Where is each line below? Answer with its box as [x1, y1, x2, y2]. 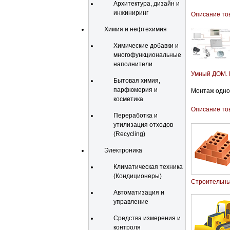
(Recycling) [113, 130, 145, 138]
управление [113, 198, 148, 205]
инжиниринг [113, 9, 148, 16]
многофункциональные [113, 51, 181, 59]
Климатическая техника [113, 163, 183, 170]
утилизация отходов [113, 121, 173, 128]
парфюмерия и [113, 86, 158, 93]
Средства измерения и [113, 215, 181, 222]
